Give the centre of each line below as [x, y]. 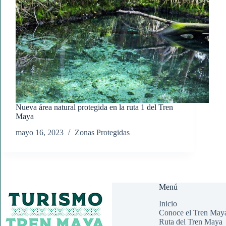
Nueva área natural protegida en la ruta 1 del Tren [94, 107]
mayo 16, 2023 [40, 133]
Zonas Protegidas [102, 133]
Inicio [168, 204]
